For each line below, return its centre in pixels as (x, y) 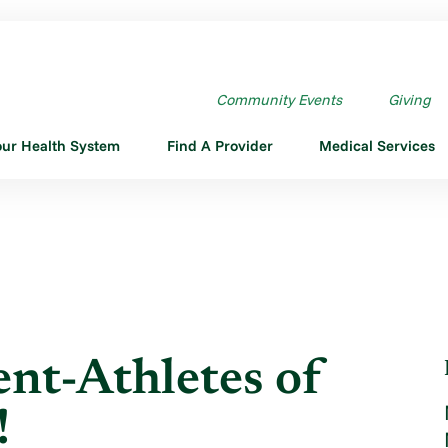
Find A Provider (219, 145)
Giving (409, 99)
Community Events (278, 99)
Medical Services (376, 145)
